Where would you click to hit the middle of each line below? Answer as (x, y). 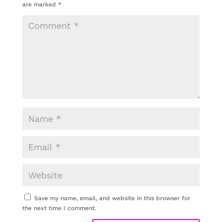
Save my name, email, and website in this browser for (112, 198)
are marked (40, 4)
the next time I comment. (59, 208)
